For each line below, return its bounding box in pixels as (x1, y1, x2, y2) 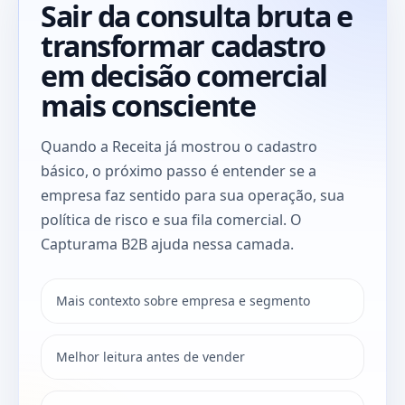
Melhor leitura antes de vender (56, 347, 245, 365)
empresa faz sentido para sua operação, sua (41, 184, 344, 205)
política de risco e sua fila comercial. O (41, 209, 302, 230)
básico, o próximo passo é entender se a (41, 160, 316, 181)
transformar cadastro (41, 25, 325, 65)
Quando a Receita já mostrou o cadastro (41, 136, 317, 156)
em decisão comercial (41, 55, 327, 95)
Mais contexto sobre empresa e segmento (56, 291, 310, 309)
